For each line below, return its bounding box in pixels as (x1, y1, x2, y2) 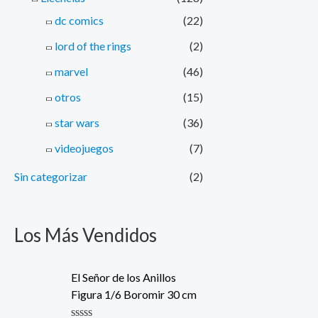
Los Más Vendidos (14, 223, 157, 246)
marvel (55, 64, 88, 78)
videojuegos (55, 141, 114, 155)
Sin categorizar (14, 169, 87, 183)
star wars (55, 115, 99, 129)
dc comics (55, 13, 104, 27)
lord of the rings (55, 38, 131, 53)
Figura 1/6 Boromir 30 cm (71, 287, 197, 301)
